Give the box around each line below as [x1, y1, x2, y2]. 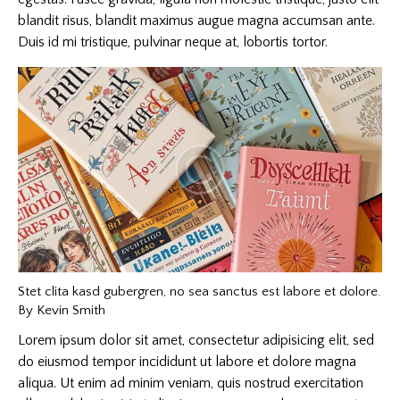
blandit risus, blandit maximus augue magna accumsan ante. [18, 12, 375, 29]
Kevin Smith [37, 302, 105, 318]
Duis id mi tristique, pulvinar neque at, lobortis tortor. [18, 34, 328, 51]
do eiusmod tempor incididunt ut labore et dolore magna [18, 354, 356, 371]
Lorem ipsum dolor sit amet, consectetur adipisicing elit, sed [18, 332, 374, 349]
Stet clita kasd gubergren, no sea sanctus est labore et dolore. [18, 283, 381, 299]
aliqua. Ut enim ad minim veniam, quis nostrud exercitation [18, 375, 363, 392]
